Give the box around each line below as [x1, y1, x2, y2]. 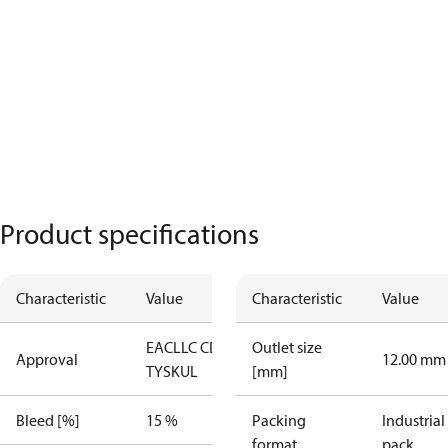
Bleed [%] [16, 410, 80, 430]
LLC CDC [173, 337, 229, 357]
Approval [16, 349, 78, 369]
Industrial [382, 410, 445, 430]
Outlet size [252, 337, 322, 357]
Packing [252, 410, 306, 430]
